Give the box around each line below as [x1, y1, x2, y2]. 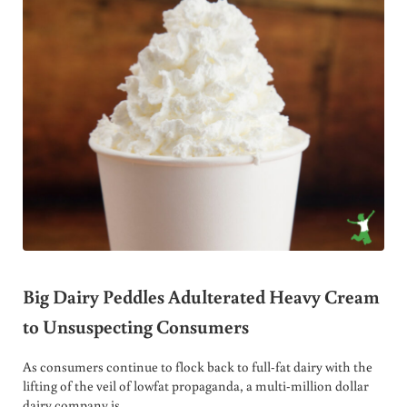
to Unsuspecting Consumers [22, 313, 249, 339]
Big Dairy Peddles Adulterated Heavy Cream [22, 283, 380, 309]
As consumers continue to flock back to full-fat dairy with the [22, 358, 372, 376]
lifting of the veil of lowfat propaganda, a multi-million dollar [22, 377, 369, 395]
